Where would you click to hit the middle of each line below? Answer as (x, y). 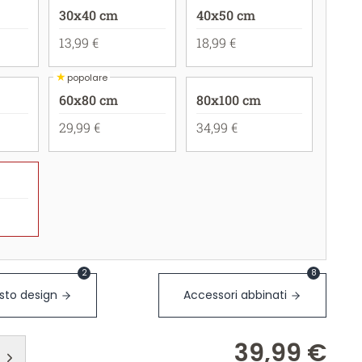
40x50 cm (225, 15)
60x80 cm (89, 100)
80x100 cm (228, 100)
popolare (88, 77)
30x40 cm (89, 15)
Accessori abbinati (235, 295)
